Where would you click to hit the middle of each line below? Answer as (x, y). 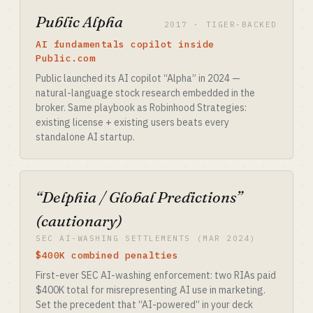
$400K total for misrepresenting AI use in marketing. (151, 290)
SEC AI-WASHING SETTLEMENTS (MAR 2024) (146, 238)
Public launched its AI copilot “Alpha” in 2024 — (138, 78)
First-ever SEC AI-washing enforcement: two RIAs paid (156, 275)
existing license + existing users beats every (132, 122)
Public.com (66, 58)
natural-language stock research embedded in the (145, 93)
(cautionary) (79, 221)
